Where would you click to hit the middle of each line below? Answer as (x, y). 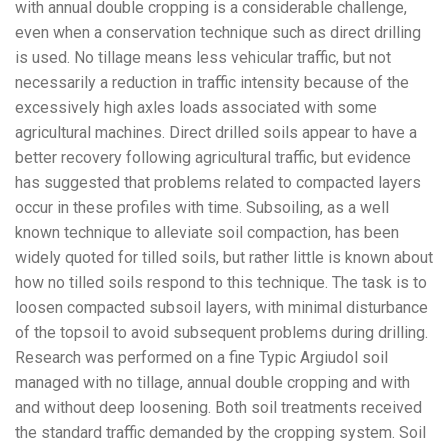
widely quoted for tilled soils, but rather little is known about (224, 258)
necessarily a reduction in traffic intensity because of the (212, 83)
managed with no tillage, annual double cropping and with (212, 383)
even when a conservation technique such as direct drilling (218, 33)
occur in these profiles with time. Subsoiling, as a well (202, 208)
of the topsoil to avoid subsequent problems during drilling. (221, 333)
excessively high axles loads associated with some (196, 108)
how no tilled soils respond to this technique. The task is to (221, 283)
